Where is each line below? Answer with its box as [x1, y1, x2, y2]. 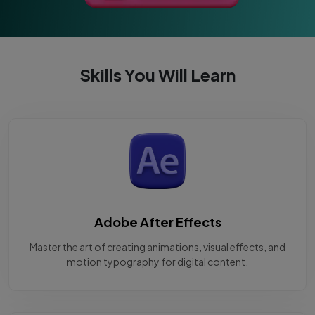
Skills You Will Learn [79, 64, 236, 86]
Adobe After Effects [94, 214, 221, 231]
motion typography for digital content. [67, 255, 248, 269]
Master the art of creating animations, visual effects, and [30, 240, 285, 254]
